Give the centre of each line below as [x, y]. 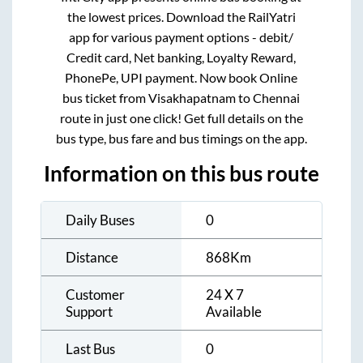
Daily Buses [100, 220]
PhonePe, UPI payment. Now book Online [181, 78]
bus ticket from [106, 98]
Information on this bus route [181, 174]
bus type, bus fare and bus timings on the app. [181, 139]
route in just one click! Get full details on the [181, 118]
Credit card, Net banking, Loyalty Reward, [181, 58]
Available [234, 312]
